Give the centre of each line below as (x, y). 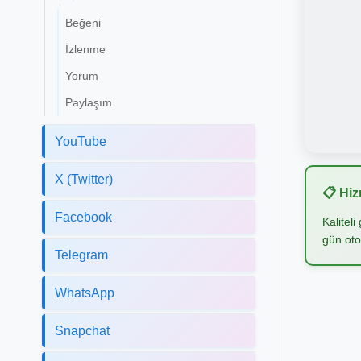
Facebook (83, 217)
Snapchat (82, 330)
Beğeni (83, 22)
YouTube (81, 141)
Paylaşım (89, 102)
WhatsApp (85, 293)
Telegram (81, 255)
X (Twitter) (84, 179)
